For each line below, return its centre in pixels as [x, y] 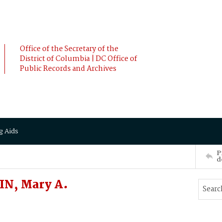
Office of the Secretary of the [69, 49]
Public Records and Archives [68, 69]
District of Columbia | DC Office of [79, 59]
